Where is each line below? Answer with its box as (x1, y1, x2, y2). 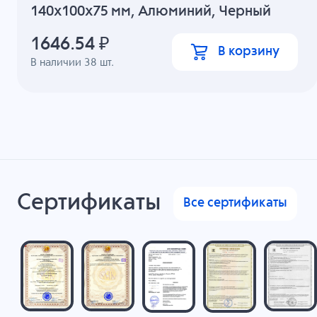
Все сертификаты (183, 197, 287, 210)
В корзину (218, 45, 280, 59)
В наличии (30, 57, 85, 68)
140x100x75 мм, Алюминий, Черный (30, 4, 272, 19)
